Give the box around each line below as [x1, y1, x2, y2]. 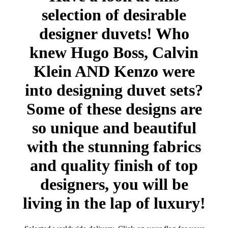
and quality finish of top [30, 156, 198, 175]
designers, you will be [40, 175, 188, 194]
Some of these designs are [26, 100, 202, 119]
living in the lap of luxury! [22, 194, 206, 213]
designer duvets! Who [39, 24, 189, 43]
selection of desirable [42, 6, 186, 24]
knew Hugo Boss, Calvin [30, 43, 198, 62]
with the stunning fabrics [27, 137, 201, 156]
